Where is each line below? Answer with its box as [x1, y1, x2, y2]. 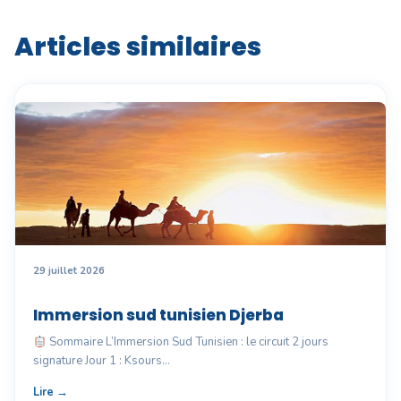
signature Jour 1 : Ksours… [33, 353, 170, 370]
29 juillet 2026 [33, 264, 105, 278]
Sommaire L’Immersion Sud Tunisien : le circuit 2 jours [46, 334, 328, 351]
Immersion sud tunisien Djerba [33, 304, 284, 327]
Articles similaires [14, 29, 261, 65]
